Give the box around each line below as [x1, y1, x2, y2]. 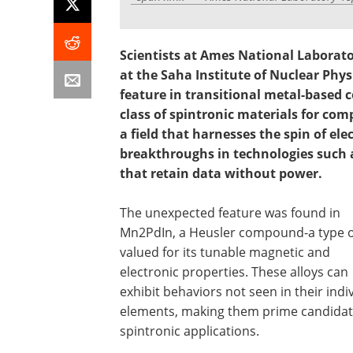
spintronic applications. [120, 322, 259, 340]
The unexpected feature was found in [120, 204, 340, 221]
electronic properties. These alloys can [120, 263, 348, 281]
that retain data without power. [120, 165, 325, 182]
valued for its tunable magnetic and [120, 243, 330, 261]
